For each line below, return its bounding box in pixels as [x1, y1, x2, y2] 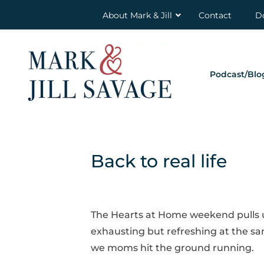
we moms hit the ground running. [91, 242, 254, 253]
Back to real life [91, 150, 227, 172]
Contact [199, 10, 232, 21]
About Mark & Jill [103, 10, 172, 21]
